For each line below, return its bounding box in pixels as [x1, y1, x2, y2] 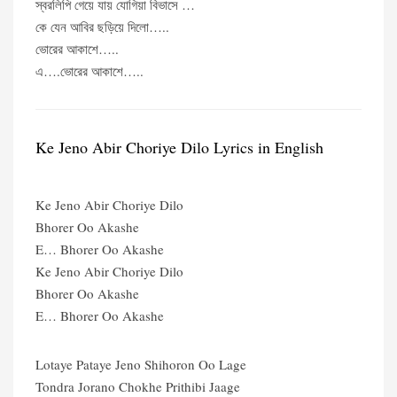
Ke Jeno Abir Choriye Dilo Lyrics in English [35, 136, 323, 158]
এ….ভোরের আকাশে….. [35, 62, 144, 80]
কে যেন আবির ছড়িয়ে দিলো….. [35, 18, 169, 35]
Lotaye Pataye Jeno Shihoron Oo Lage [35, 355, 246, 373]
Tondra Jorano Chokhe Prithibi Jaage [35, 378, 240, 395]
